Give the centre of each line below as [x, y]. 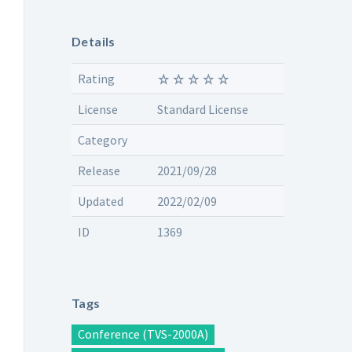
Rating [96, 78]
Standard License [203, 109]
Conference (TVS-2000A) [143, 334]
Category [103, 139]
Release [99, 170]
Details [93, 41]
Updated [101, 201]
